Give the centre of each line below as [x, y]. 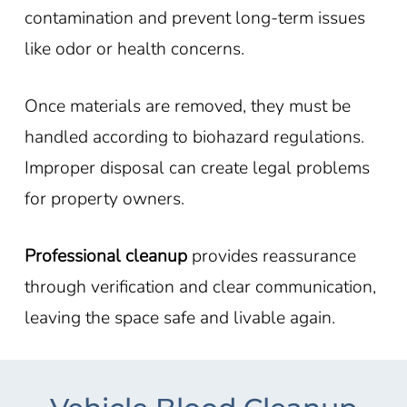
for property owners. [104, 198]
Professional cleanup [105, 255]
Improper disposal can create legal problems [197, 167]
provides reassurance [271, 255]
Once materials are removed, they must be [187, 105]
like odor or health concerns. [134, 48]
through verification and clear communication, [200, 286]
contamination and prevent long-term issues [194, 17]
